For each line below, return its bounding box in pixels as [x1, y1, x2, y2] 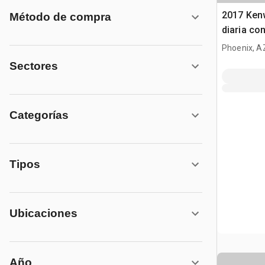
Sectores [9, 60, 58, 72]
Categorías [9, 109, 69, 121]
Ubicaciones [9, 207, 77, 219]
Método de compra [9, 11, 111, 23]
